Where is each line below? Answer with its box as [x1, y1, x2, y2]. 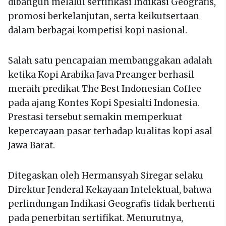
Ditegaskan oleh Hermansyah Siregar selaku [8, 170, 203, 182]
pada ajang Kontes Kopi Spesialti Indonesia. [8, 97, 199, 109]
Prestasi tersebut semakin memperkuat [8, 111, 182, 123]
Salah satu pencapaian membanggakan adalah [8, 55, 212, 67]
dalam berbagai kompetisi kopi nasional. [8, 25, 187, 36]
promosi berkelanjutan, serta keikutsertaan [8, 11, 199, 22]
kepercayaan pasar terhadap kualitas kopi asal [8, 126, 212, 137]
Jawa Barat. [8, 140, 55, 151]
